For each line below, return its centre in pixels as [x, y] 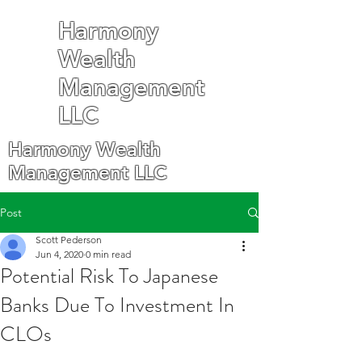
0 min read [108, 254]
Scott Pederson [69, 240]
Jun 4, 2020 [59, 254]
